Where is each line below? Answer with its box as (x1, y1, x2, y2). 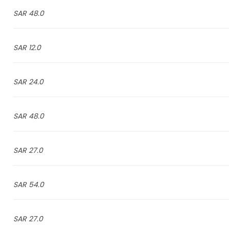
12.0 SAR (28, 42, 41, 53)
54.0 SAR (28, 179, 44, 190)
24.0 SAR (28, 77, 43, 87)
